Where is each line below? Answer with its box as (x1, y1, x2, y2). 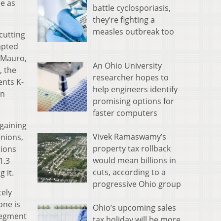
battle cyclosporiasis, (93, 2, 171, 14)
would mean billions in (93, 155, 176, 166)
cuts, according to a (93, 167, 166, 178)
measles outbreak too (93, 26, 174, 37)
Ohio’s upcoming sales (93, 202, 176, 214)
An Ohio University (93, 60, 162, 72)
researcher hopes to (93, 72, 169, 83)
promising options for (93, 96, 174, 107)
